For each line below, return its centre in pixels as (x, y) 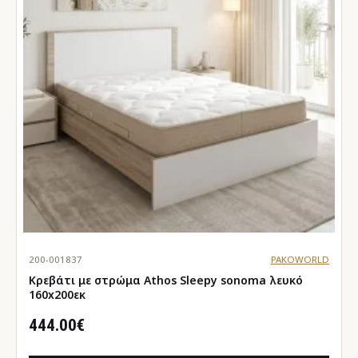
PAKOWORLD (300, 259)
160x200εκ (57, 294)
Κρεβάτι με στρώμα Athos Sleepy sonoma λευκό (125, 280)
